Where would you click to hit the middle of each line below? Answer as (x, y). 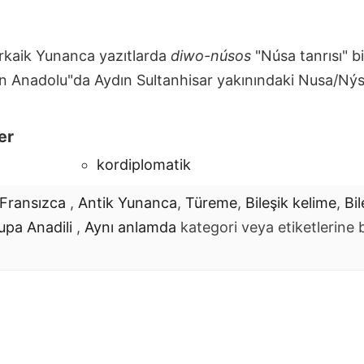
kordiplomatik (144, 164)
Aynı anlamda (130, 227)
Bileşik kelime (291, 202)
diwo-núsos (211, 55)
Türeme (211, 202)
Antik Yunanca (128, 202)
